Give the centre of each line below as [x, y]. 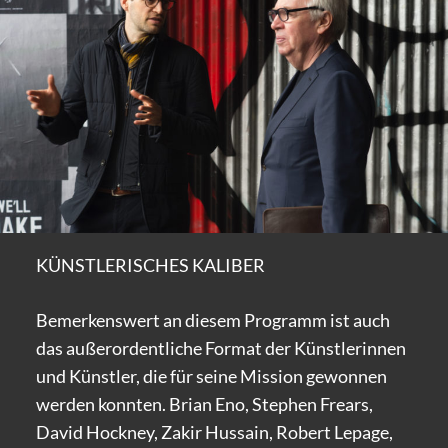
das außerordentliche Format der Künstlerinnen [220, 348]
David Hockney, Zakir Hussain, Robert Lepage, [214, 432]
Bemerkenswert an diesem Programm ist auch [212, 320]
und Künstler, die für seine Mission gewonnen [211, 376]
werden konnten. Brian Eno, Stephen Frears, [204, 404]
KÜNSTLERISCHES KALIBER [150, 265]
